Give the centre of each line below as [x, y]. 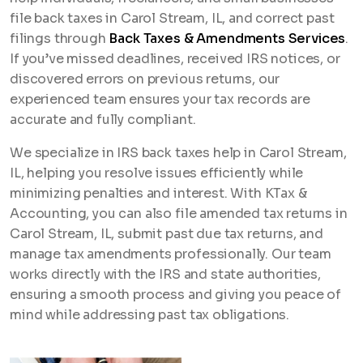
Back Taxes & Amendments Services [227, 38]
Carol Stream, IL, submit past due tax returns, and [167, 234]
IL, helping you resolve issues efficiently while [157, 173]
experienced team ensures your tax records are [160, 99]
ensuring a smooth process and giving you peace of [176, 295]
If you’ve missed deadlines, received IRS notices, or [175, 59]
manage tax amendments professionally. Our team [171, 254]
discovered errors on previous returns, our [145, 79]
